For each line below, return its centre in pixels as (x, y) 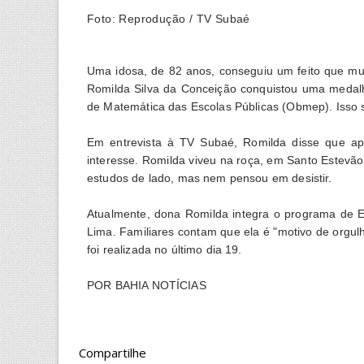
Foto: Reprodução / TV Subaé (169, 18)
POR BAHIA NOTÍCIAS (147, 285)
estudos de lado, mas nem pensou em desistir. (210, 178)
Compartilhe (113, 352)
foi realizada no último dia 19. (165, 249)
